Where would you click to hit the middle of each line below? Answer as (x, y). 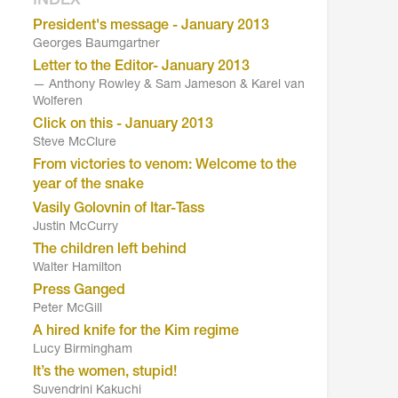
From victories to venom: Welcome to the (165, 166)
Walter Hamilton (78, 268)
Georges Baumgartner (97, 44)
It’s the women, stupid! (105, 373)
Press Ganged (80, 291)
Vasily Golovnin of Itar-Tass (119, 209)
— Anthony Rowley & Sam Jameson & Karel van (169, 85)
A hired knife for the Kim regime (136, 332)
